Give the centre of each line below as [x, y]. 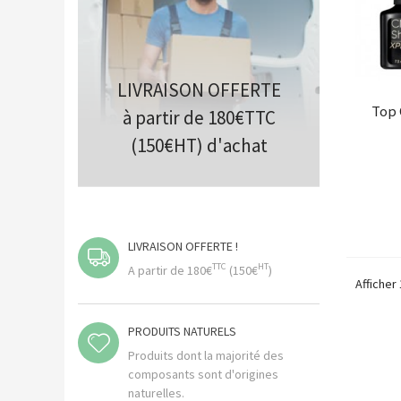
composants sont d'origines [203, 374]
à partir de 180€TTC [199, 118]
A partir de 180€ [170, 270]
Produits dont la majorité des [206, 355]
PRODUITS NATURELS [182, 331]
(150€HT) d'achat [199, 145]
